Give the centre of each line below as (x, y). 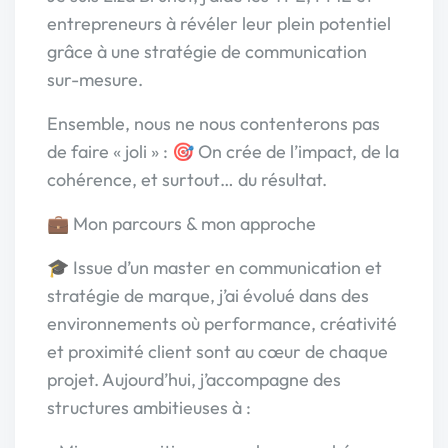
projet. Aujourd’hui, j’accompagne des (194, 379)
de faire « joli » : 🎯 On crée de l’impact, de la (223, 151)
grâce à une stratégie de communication (207, 51)
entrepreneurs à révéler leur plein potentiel (219, 23)
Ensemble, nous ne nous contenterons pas (213, 123)
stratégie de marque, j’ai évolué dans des (208, 295)
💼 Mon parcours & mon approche (181, 223)
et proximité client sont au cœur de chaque (217, 351)
